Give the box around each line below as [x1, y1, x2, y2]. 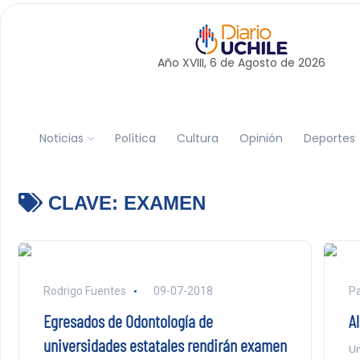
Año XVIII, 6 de [157, 55, 238, 71]
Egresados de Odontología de [43, 310, 213, 331]
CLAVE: [42, 192, 124, 214]
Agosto [237, 55, 277, 71]
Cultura [176, 129, 219, 146]
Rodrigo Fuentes [43, 284, 126, 297]
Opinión [239, 129, 283, 146]
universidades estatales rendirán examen [43, 334, 287, 355]
